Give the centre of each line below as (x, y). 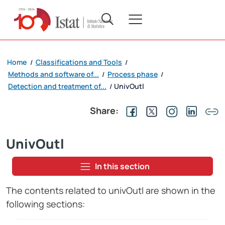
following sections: (45, 204)
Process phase (133, 74)
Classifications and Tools (79, 62)
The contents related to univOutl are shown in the (111, 191)
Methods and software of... (53, 74)
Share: (104, 111)
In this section (122, 166)
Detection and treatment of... (57, 86)
